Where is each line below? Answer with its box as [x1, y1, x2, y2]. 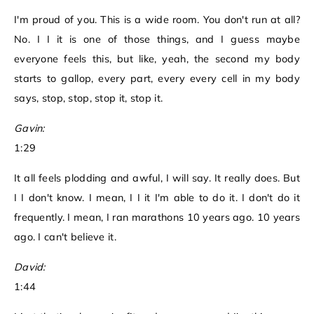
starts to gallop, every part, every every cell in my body [14, 72, 300, 86]
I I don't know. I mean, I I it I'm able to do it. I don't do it [14, 191, 300, 205]
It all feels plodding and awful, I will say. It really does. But [14, 172, 300, 185]
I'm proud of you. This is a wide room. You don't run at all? [14, 13, 300, 27]
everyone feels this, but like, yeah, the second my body [14, 53, 300, 66]
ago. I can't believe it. [14, 231, 116, 244]
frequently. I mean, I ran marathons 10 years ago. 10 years [14, 211, 300, 224]
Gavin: [14, 122, 45, 135]
